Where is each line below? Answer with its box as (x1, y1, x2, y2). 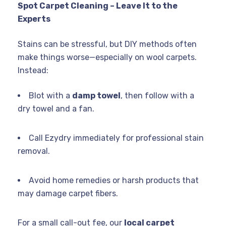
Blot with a (29, 90, 72, 100)
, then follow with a (121, 90, 194, 100)
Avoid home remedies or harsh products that (29, 175, 199, 185)
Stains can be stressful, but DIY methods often (18, 39, 197, 49)
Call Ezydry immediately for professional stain (29, 133, 204, 143)
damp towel (72, 90, 121, 100)
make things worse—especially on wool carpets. (18, 52, 197, 62)
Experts (18, 14, 50, 24)
